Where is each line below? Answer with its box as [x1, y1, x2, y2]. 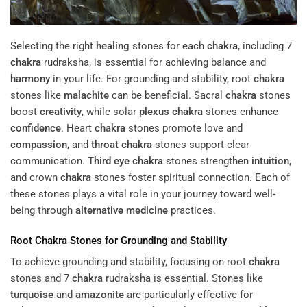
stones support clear [152, 138, 249, 151]
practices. [168, 204, 216, 217]
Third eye [88, 155, 130, 168]
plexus [139, 106, 169, 119]
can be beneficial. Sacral [109, 89, 225, 102]
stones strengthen [163, 155, 251, 168]
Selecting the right [10, 40, 96, 53]
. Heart [61, 122, 95, 135]
